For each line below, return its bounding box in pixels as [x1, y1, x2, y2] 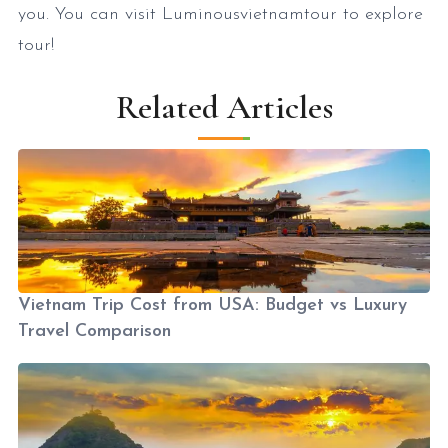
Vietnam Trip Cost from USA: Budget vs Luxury [18, 295, 407, 315]
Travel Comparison [18, 321, 171, 341]
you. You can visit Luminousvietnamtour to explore [18, 5, 423, 25]
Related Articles [115, 87, 333, 129]
